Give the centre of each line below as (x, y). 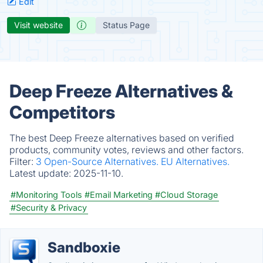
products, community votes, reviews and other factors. (127, 150)
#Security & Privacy (49, 208)
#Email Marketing (119, 195)
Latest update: (41, 173)
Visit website (38, 25)
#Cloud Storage (186, 195)
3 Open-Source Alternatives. (98, 161)
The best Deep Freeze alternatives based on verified (122, 138)
